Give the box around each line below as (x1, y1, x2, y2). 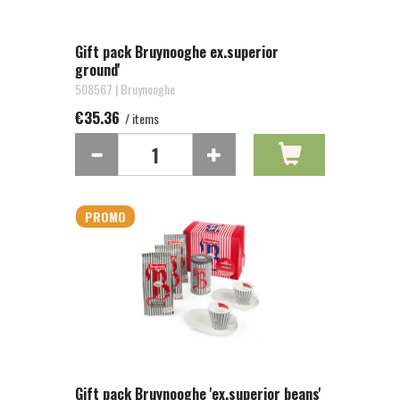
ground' (75, 59, 121, 80)
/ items (122, 109, 159, 128)
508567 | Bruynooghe (75, 79, 175, 98)
